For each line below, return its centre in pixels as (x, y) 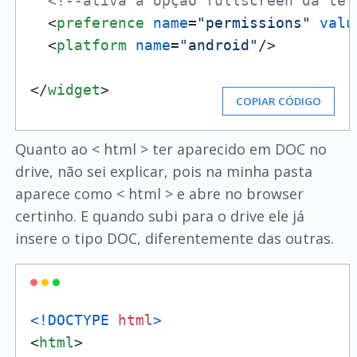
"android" (218, 45)
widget (74, 90)
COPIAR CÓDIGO (279, 101)
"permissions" (253, 23)
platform (91, 45)
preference (100, 23)
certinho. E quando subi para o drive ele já (159, 216)
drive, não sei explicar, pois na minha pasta (163, 171)
